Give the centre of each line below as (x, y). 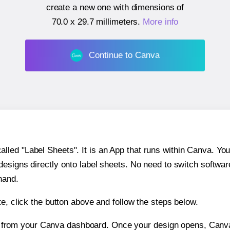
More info (161, 22)
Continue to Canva (124, 55)
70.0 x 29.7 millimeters (95, 22)
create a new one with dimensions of (115, 8)
